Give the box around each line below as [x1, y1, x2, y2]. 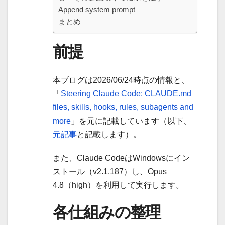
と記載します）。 [77, 130, 141, 139]
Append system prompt [58, 5, 135, 14]
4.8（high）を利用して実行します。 [53, 180, 184, 189]
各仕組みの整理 [53, 202, 161, 222]
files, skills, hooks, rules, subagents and [53, 102, 193, 111]
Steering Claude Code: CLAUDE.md [61, 89, 191, 98]
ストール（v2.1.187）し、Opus [53, 167, 167, 176]
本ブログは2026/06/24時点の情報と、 [53, 75, 189, 84]
